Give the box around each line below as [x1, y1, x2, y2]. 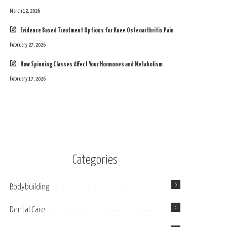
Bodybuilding [10, 183, 50, 192]
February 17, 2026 [10, 76, 46, 82]
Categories [72, 154, 118, 167]
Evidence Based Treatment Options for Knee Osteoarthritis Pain [20, 27, 174, 34]
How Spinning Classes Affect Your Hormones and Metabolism [20, 61, 163, 68]
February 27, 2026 [10, 42, 46, 48]
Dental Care [10, 206, 46, 215]
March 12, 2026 [10, 8, 41, 14]
